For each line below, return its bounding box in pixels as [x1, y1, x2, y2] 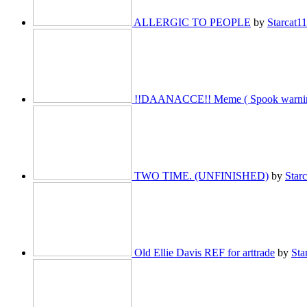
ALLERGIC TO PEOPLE [134, 16, 251, 29]
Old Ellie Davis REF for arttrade [134, 247, 275, 259]
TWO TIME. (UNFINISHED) [134, 170, 269, 182]
